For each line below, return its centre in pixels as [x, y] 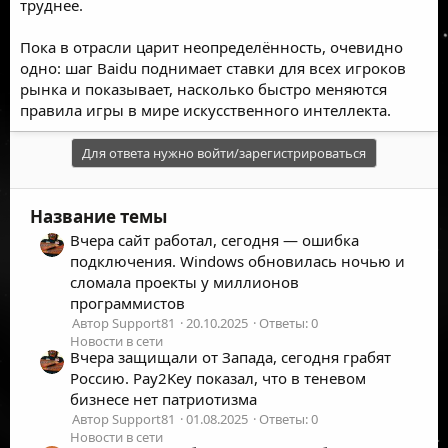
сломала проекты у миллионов [184, 281]
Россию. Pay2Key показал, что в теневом [218, 378]
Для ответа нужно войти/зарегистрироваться [224, 152]
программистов [127, 302]
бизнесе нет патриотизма [163, 399]
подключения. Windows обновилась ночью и [237, 260]
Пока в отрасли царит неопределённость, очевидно [211, 46]
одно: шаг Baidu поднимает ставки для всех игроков [213, 67]
